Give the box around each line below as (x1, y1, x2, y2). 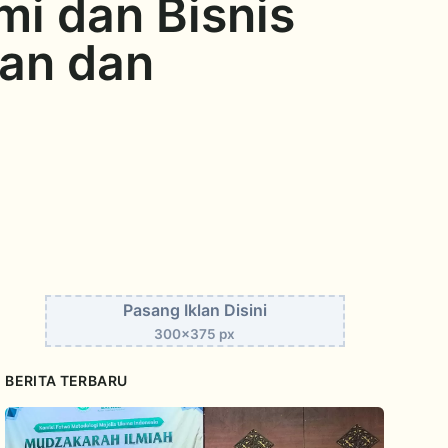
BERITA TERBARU (5, 371, 128, 389)
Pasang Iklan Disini (122, 299, 267, 320)
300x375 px (154, 325, 236, 342)
